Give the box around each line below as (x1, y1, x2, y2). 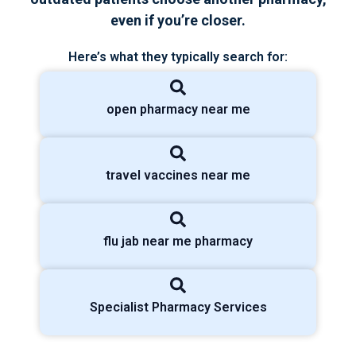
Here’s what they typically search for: (68, 48, 288, 64)
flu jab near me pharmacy (103, 233, 253, 249)
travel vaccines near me (106, 167, 250, 183)
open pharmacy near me (106, 101, 250, 117)
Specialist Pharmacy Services (89, 299, 267, 315)
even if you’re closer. (110, 12, 246, 29)
